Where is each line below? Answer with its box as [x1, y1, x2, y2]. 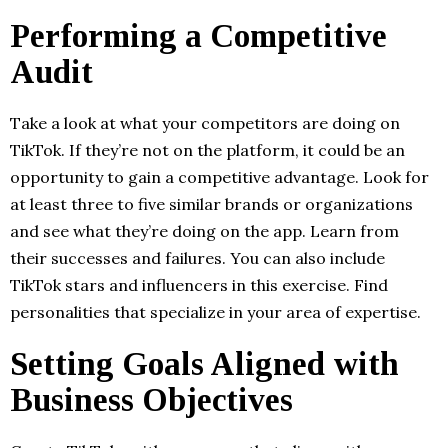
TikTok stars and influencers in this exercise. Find [10, 275, 388, 296]
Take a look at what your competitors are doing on [10, 113, 400, 134]
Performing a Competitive [10, 18, 387, 55]
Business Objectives [10, 382, 293, 419]
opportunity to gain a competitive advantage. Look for [10, 167, 429, 188]
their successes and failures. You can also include [10, 248, 385, 269]
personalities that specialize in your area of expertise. [10, 302, 421, 323]
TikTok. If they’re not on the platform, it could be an [10, 140, 405, 161]
